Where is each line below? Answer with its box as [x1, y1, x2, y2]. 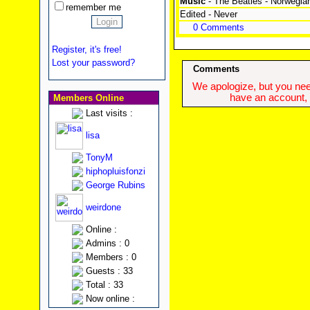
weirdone [85, 202, 121, 212]
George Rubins [85, 180, 145, 190]
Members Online [50, 93, 124, 103]
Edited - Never [179, 9, 237, 19]
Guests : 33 [85, 266, 133, 276]
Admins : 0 [85, 238, 129, 248]
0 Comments [192, 22, 244, 33]
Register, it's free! [51, 44, 122, 55]
